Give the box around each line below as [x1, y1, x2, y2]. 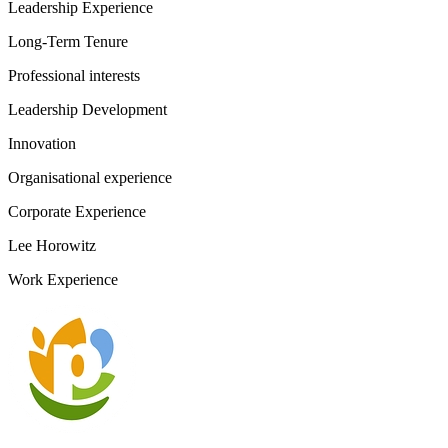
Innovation [8, 135, 76, 152]
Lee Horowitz [8, 237, 96, 254]
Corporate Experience [8, 203, 146, 220]
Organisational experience [8, 169, 172, 186]
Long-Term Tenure [8, 33, 128, 50]
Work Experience [8, 271, 118, 288]
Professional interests [8, 67, 140, 84]
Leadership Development [8, 101, 167, 118]
